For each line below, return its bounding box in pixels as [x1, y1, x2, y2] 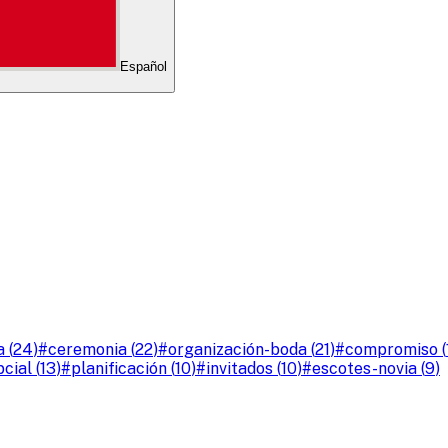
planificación [71, 358, 167, 378]
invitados [206, 358, 273, 378]
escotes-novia [312, 358, 417, 378]
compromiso [345, 339, 438, 359]
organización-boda [168, 339, 307, 359]
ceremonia [48, 339, 127, 359]
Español [120, 59, 167, 74]
